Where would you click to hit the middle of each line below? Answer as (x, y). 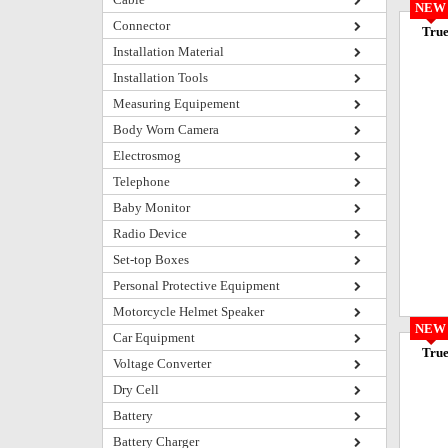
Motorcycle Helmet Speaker (188, 311)
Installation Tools (160, 77)
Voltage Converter (162, 363)
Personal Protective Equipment (196, 285)
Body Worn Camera (166, 129)
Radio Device (150, 233)
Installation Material (168, 51)
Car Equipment (154, 337)
